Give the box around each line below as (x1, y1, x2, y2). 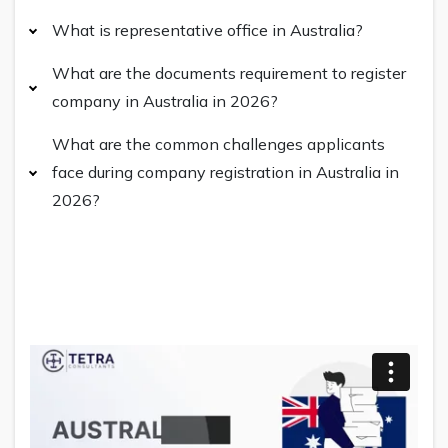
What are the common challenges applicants (52, 133, 385, 154)
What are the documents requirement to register (52, 62, 406, 83)
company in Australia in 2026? (52, 90, 278, 111)
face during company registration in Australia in (52, 161, 399, 182)
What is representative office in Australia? (52, 19, 363, 40)
